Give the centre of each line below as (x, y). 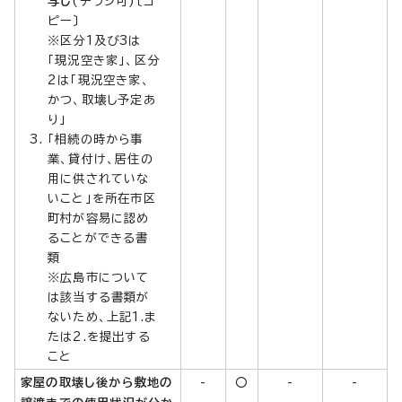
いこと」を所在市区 (102, 198)
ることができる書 (98, 237)
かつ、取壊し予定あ (102, 99)
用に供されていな (99, 178)
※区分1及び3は (95, 40)
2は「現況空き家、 (99, 79)
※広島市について (99, 277)
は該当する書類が (99, 297)
